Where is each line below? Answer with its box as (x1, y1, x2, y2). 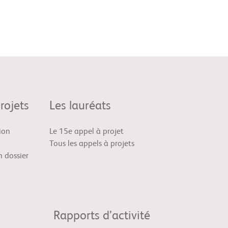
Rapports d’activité (53, 210, 150, 222)
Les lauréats (49, 100, 111, 112)
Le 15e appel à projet (49, 128, 124, 136)
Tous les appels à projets (49, 140, 134, 148)
